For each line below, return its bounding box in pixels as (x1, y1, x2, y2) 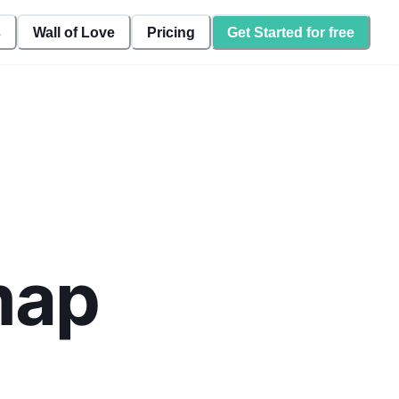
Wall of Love (33, 24, 115, 40)
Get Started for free (227, 24, 354, 40)
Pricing (147, 24, 195, 40)
